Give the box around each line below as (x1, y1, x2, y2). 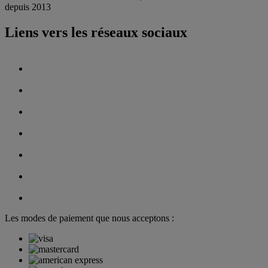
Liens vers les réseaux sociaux (5, 25, 187, 41)
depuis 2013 (5, 2, 51, 13)
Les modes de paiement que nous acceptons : (5, 213, 174, 224)
